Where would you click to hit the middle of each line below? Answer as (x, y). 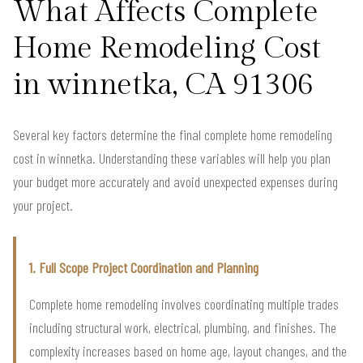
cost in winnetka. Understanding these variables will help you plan (172, 158)
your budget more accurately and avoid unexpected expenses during (175, 182)
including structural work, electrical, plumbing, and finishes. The (183, 328)
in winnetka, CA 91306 (163, 85)
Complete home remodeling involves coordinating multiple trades (184, 304)
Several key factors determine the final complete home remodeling (173, 135)
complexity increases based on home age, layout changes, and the (188, 351)
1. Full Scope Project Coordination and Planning (144, 268)
